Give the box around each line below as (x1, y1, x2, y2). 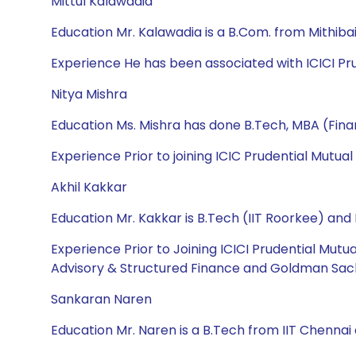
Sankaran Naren (51, 290, 152, 308)
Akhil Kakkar (51, 178, 127, 196)
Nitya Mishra (51, 85, 127, 103)
